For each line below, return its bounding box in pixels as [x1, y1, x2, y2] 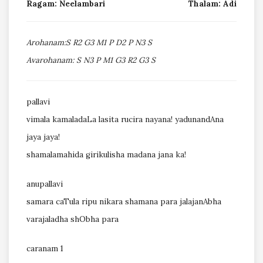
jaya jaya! [26, 132, 60, 143]
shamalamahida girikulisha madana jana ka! [26, 150, 186, 160]
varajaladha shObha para [26, 214, 119, 225]
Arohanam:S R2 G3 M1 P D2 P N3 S [26, 38, 152, 48]
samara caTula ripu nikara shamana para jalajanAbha [26, 197, 221, 207]
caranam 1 [26, 244, 63, 254]
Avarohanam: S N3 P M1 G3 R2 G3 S [26, 55, 156, 66]
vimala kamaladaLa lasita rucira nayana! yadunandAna [26, 114, 224, 125]
